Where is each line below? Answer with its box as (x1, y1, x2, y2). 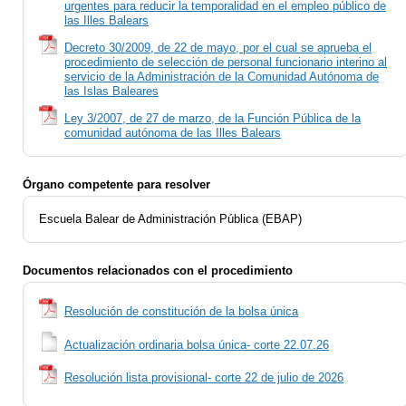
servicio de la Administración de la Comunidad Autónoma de (64, 70, 379, 83)
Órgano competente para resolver (23, 178, 210, 191)
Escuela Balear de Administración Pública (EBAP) (39, 212, 302, 226)
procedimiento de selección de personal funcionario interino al (64, 55, 387, 69)
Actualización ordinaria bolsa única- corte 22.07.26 (64, 337, 329, 352)
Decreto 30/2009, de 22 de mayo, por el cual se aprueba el (64, 41, 372, 54)
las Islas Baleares (64, 84, 159, 98)
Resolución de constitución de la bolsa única (64, 304, 298, 318)
